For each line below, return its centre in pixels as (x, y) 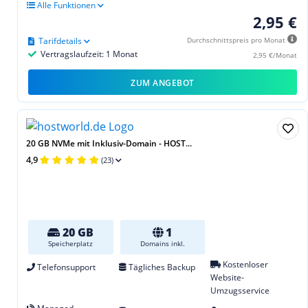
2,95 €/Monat (275, 55)
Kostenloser (245, 265)
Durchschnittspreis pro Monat (237, 40)
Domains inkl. (162, 244)
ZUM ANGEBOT (163, 83)
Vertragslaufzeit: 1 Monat (88, 54)
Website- (228, 278)
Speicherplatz (71, 244)
